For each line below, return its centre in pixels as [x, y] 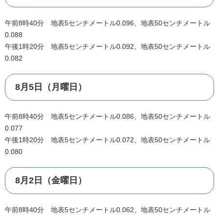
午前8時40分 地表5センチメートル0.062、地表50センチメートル [108, 210]
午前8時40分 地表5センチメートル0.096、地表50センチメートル [108, 23]
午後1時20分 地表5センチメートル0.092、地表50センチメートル [108, 47]
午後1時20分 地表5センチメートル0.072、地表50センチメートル [108, 140]
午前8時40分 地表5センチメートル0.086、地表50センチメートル [108, 117]
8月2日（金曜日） [51, 181]
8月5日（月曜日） [51, 87]
